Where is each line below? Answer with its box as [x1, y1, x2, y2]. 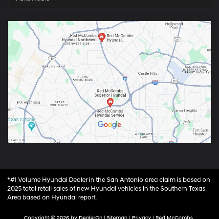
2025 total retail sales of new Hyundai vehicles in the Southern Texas [7, 185, 205, 193]
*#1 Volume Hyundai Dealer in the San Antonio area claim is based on [7, 176, 210, 184]
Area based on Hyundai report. [7, 194, 97, 202]
